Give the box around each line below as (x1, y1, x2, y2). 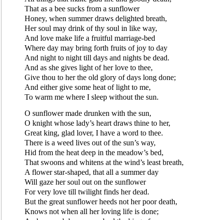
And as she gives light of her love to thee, (25, 63, 153, 72)
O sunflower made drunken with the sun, (25, 109, 151, 117)
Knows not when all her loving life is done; (25, 207, 159, 216)
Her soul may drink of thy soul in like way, (25, 24, 157, 32)
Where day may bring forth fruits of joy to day (25, 43, 167, 52)
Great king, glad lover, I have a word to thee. (25, 128, 163, 137)
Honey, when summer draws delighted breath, (25, 14, 167, 23)
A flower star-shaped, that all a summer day (25, 167, 159, 176)
